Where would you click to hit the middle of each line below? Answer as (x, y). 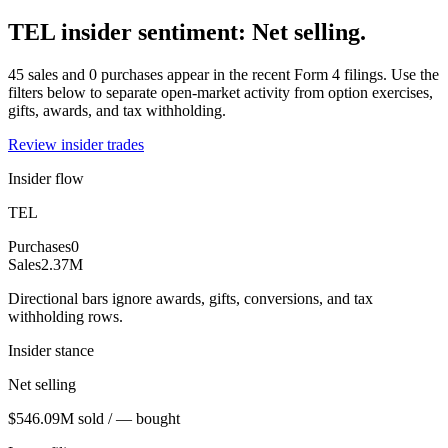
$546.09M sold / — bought (94, 418)
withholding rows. (65, 316)
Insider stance (51, 350)
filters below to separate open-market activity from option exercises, (220, 92)
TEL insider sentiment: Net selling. (187, 31)
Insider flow (46, 178)
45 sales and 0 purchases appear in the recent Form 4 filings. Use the (223, 74)
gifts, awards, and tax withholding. (117, 110)
